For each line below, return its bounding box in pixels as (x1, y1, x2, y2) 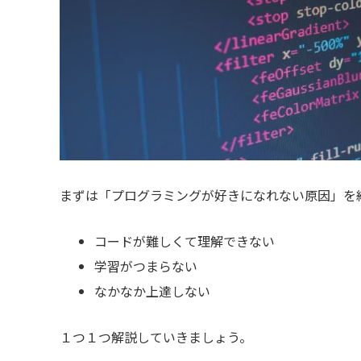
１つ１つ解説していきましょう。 (60, 326, 252, 346)
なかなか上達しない (94, 281, 211, 301)
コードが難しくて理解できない (94, 230, 276, 251)
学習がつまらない (94, 255, 198, 276)
